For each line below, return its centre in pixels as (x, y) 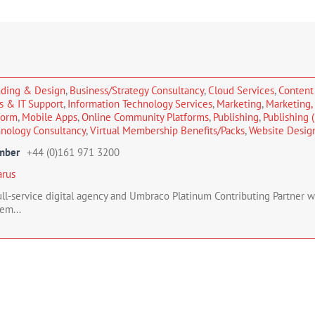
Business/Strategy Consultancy (137, 90)
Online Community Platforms (145, 117)
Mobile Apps (50, 117)
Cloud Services (241, 90)
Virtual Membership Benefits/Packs (167, 130)
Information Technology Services (140, 104)
